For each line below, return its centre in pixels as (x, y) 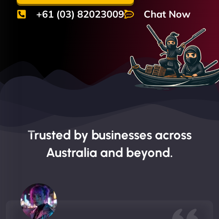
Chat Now (167, 14)
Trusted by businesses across (109, 135)
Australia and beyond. (109, 152)
